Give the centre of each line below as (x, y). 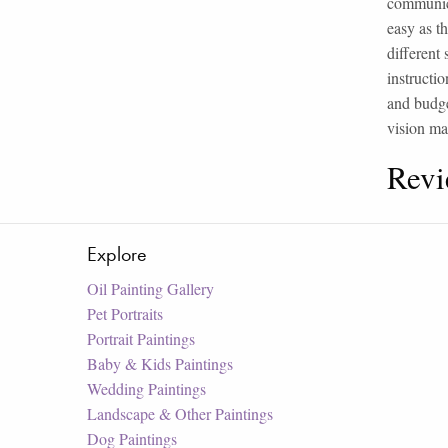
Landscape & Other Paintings (180, 413)
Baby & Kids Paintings (160, 363)
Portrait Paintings (141, 338)
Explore (117, 253)
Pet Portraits (125, 313)
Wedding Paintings (146, 388)
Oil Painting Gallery (150, 288)
